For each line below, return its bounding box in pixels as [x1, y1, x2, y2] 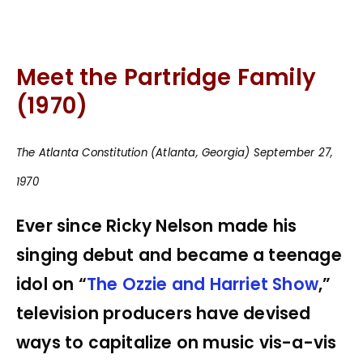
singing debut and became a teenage [16, 243, 342, 267]
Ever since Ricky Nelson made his [16, 214, 297, 237]
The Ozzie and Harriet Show [86, 272, 319, 296]
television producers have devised [16, 301, 311, 325]
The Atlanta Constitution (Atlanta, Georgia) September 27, [16, 145, 334, 161]
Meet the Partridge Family [16, 62, 317, 94]
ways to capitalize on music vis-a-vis [16, 331, 337, 354]
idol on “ [16, 272, 87, 296]
